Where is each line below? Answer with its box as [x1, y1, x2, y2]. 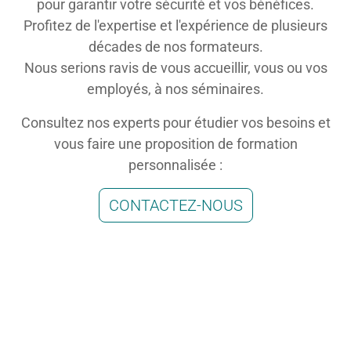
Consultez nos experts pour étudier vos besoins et [20, 114, 331, 132]
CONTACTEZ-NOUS [108, 196, 243, 215]
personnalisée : [128, 157, 223, 174]
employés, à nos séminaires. [87, 81, 264, 98]
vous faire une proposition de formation [53, 136, 298, 153]
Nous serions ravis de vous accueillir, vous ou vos [24, 60, 327, 77]
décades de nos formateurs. [88, 38, 263, 56]
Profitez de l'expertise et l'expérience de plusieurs [24, 17, 327, 34]
